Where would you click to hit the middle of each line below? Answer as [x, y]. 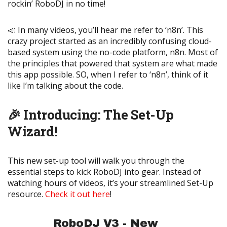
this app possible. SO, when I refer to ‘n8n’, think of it [108, 75]
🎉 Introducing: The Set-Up [91, 115]
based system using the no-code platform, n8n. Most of [113, 52]
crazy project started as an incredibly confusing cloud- [110, 41]
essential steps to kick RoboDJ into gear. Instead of [104, 172]
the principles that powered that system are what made [112, 64]
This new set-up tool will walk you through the [96, 161]
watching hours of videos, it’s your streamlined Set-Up [110, 183]
